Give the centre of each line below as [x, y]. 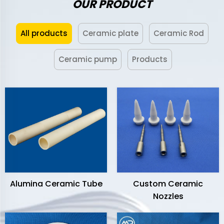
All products [44, 33]
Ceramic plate [110, 33]
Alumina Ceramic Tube [56, 184]
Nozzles [168, 196]
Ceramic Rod [178, 33]
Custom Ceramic [168, 184]
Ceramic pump [88, 59]
